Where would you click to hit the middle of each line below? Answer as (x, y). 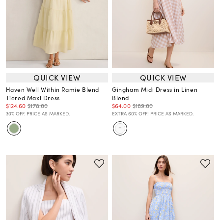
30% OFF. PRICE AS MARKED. (38, 113)
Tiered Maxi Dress (33, 97)
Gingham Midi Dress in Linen (155, 89)
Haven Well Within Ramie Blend (53, 89)
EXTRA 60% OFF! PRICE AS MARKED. (153, 113)
